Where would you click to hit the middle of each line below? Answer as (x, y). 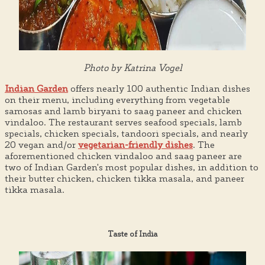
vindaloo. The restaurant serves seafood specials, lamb (123, 122)
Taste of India (132, 234)
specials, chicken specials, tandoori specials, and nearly (126, 133)
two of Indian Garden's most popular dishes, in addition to (132, 167)
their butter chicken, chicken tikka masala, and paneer (125, 178)
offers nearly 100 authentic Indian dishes (159, 88)
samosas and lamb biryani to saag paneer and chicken (123, 111)
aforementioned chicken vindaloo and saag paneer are (123, 156)
